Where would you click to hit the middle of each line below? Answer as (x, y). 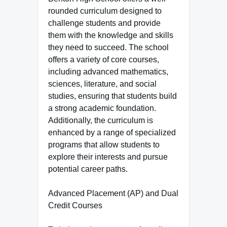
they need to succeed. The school (108, 47)
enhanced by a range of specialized (112, 133)
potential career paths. (88, 169)
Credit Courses (75, 205)
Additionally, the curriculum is (101, 120)
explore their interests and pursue (108, 157)
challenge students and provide (104, 23)
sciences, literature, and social (102, 84)
